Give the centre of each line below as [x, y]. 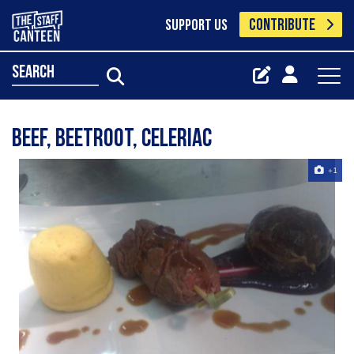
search [33, 73]
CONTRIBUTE [282, 26]
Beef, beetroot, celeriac [112, 140]
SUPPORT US [196, 26]
